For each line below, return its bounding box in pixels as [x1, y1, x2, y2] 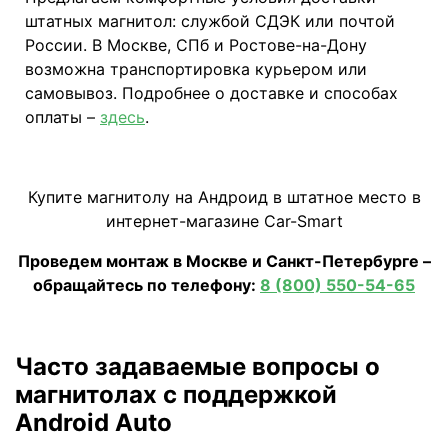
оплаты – [25, 107, 100, 128]
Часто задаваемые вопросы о [15, 352, 380, 382]
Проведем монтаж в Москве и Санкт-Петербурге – [17, 251, 431, 272]
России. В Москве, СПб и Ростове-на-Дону [25, 35, 367, 56]
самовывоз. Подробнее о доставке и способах [25, 83, 398, 104]
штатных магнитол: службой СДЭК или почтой [25, 11, 395, 32]
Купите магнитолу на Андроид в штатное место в [27, 187, 421, 208]
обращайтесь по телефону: [33, 275, 260, 296]
